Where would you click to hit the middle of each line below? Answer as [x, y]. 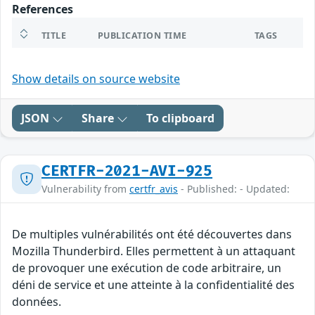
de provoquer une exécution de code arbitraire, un [147, 268]
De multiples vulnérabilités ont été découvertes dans [152, 234]
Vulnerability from [85, 189]
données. [37, 302]
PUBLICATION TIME [142, 36]
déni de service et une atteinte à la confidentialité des [153, 285]
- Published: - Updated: [234, 189]
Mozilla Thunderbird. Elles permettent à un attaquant [154, 251]
